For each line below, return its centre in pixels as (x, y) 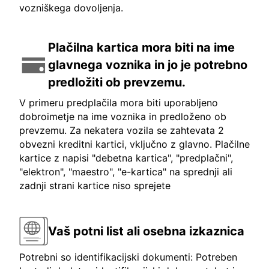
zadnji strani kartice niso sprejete (95, 186)
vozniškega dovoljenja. (71, 8)
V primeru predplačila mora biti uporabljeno (119, 103)
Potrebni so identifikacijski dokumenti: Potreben (128, 257)
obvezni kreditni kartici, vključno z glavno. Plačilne (134, 144)
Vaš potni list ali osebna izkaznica (146, 231)
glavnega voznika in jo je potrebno (148, 65)
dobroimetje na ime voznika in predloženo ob (123, 117)
